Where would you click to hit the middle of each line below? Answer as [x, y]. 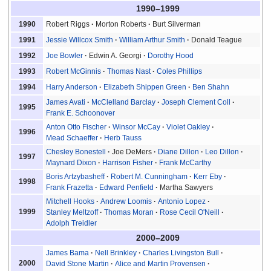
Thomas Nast [129, 71]
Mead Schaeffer [72, 138]
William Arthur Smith [152, 40]
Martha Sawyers [187, 187]
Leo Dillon [222, 152]
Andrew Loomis [126, 201]
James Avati [66, 102]
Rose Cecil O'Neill [190, 212]
